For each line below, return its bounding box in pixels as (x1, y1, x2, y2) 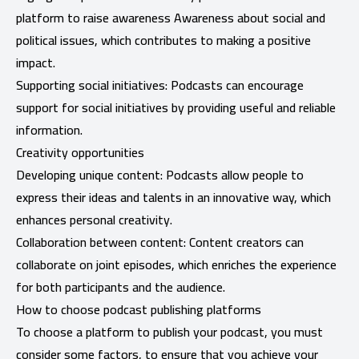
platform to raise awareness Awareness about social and (16, 5, 325, 30)
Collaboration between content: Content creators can (16, 229, 304, 254)
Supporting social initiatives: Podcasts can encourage (16, 72, 304, 97)
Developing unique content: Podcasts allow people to (16, 162, 304, 187)
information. (16, 117, 83, 142)
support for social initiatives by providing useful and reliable (16, 95, 336, 119)
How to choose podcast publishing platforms (16, 296, 261, 321)
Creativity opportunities (16, 139, 144, 164)
